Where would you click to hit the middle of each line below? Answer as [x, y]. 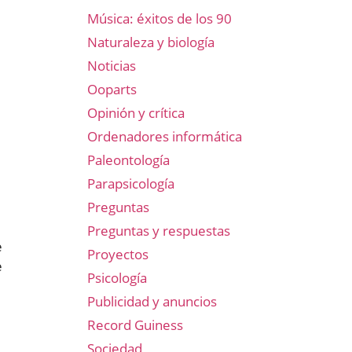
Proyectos [118, 254]
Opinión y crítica [136, 113]
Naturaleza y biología [151, 42]
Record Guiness [135, 325]
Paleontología [128, 160]
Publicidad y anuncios [152, 301]
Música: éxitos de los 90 [159, 18]
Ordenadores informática [165, 136]
